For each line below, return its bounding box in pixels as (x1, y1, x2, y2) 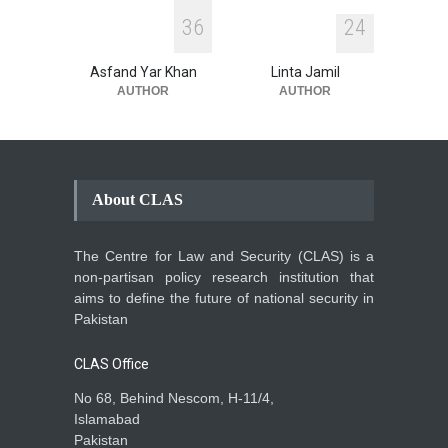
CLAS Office (74, 355, 149, 372)
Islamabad (74, 410, 140, 427)
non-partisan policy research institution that (74, 268, 374, 285)
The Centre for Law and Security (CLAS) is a (74, 247, 374, 264)
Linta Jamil (270, 63, 340, 80)
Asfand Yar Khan (89, 63, 197, 80)
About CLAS (92, 190, 183, 208)
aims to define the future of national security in (74, 289, 374, 306)
